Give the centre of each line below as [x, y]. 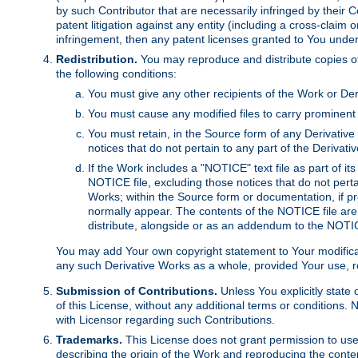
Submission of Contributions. [137, 291]
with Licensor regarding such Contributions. [165, 320]
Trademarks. [89, 340]
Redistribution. [97, 60]
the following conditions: [116, 74]
